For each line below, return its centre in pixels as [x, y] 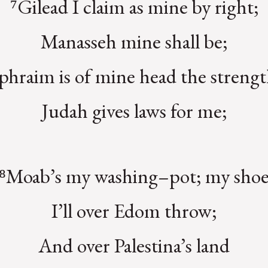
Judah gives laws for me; [134, 111]
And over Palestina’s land [134, 245]
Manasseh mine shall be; [134, 42]
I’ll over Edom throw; [134, 210]
